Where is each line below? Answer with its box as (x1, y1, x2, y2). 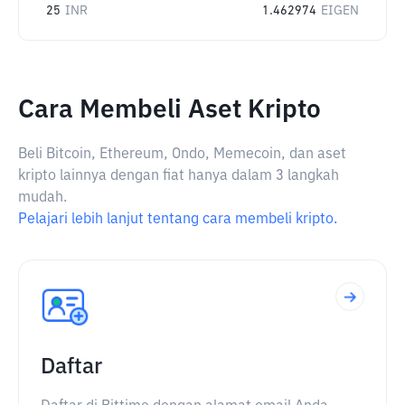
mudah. (18, 191, 67, 205)
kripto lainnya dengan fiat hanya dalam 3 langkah (18, 169, 339, 184)
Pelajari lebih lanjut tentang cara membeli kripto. (18, 212, 337, 227)
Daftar (41, 356, 102, 378)
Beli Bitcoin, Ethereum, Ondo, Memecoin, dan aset (18, 147, 346, 162)
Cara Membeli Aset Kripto (18, 98, 321, 123)
